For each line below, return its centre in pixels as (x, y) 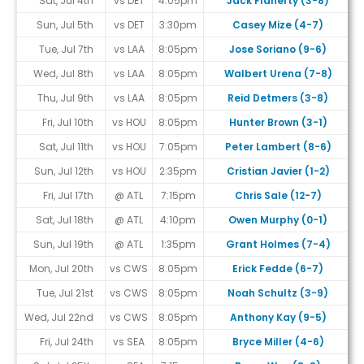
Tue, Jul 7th (66, 50)
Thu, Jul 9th (65, 98)
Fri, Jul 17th (68, 196)
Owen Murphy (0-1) (278, 220)
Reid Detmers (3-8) (278, 98)
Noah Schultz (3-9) (278, 293)
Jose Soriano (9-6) (278, 50)
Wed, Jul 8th (63, 74)
